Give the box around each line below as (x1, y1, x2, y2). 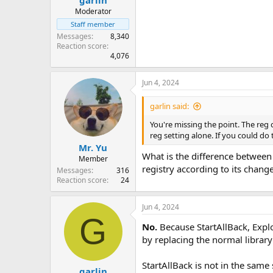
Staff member (71, 19, 115, 29)
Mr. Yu (79, 141, 107, 154)
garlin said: (150, 101, 189, 112)
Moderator (74, 6, 112, 16)
